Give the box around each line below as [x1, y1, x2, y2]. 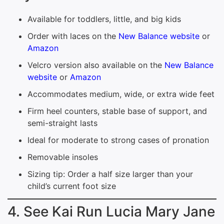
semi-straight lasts [27, 118, 97, 128]
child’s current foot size [27, 181, 116, 191]
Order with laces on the [27, 31, 118, 41]
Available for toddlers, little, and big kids [27, 14, 181, 24]
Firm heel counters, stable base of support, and [27, 106, 207, 116]
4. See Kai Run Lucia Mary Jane [7, 203, 215, 220]
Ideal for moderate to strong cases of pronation [27, 135, 209, 145]
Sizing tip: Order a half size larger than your [27, 169, 193, 179]
